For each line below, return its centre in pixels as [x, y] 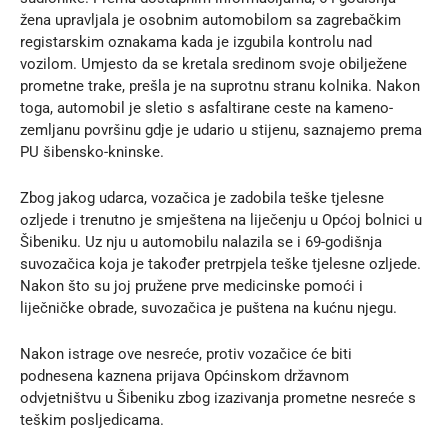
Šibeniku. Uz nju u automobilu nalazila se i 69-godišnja [201, 241]
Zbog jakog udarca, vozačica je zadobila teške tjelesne [202, 197]
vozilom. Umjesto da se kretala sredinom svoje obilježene [213, 63]
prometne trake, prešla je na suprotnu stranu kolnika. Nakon [220, 85]
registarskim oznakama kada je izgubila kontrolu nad [196, 41]
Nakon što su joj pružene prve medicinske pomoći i [191, 285]
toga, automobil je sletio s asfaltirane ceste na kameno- [206, 107]
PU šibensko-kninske [90, 151]
